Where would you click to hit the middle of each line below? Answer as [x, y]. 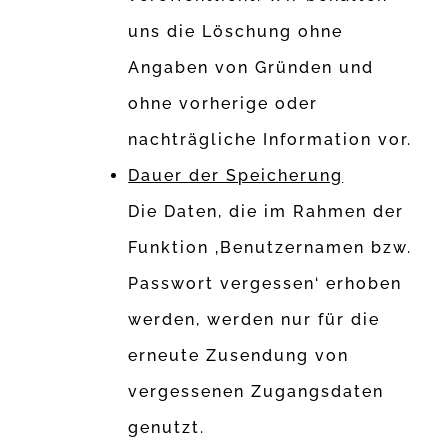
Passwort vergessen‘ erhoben [265, 284]
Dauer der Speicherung [236, 176]
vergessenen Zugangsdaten [256, 392]
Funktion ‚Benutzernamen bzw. [270, 248]
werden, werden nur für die [254, 320]
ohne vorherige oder [223, 104]
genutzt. [167, 428]
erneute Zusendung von [239, 356]
